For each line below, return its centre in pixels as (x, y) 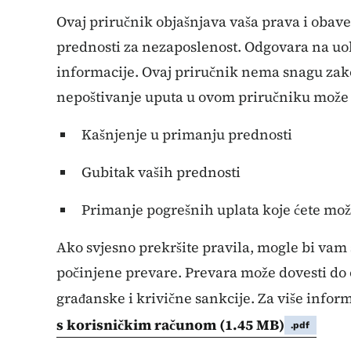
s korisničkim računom (138, 324)
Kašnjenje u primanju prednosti (187, 134)
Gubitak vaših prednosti (161, 172)
